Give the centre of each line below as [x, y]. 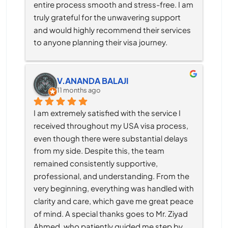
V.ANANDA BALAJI [93, 80]
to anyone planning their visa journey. [101, 42]
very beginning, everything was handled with [114, 188]
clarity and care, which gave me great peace [113, 201]
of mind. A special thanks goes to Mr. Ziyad [111, 213]
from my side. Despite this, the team [99, 150]
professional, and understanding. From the [111, 176]
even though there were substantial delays [111, 138]
